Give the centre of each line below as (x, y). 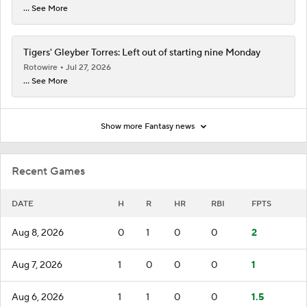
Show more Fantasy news (149, 126)
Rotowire (41, 67)
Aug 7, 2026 (37, 265)
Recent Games (48, 171)
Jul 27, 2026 (88, 67)
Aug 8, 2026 (38, 233)
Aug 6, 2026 (38, 297)
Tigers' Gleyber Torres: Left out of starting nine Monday (142, 52)
